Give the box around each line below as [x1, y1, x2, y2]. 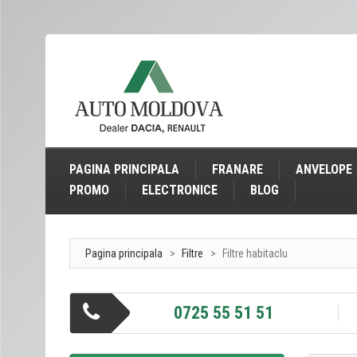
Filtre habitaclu [222, 247, 288, 260]
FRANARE [212, 162, 263, 177]
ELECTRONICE [142, 182, 218, 198]
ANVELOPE [296, 162, 352, 177]
